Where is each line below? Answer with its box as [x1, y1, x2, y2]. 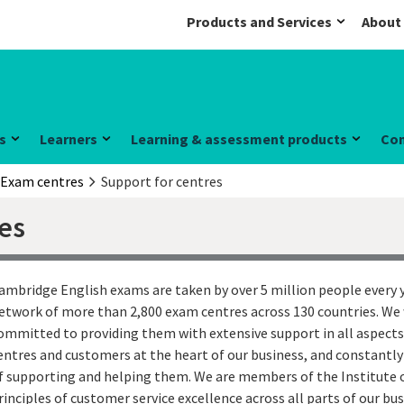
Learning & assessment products [131, 130, 347, 148]
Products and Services [187, 13, 332, 31]
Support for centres [100, 172, 223, 190]
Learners [40, 130, 97, 148]
